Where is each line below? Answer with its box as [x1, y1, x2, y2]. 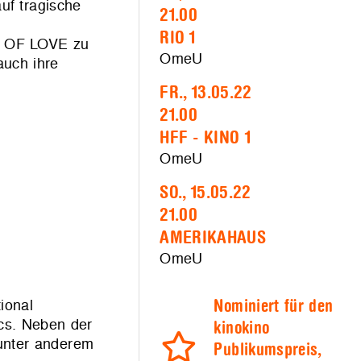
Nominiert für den [214, 297, 334, 317]
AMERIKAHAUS [160, 228, 267, 247]
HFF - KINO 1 [160, 128, 251, 147]
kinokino [214, 319, 270, 338]
